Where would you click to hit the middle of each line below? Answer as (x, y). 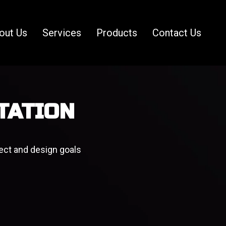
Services (62, 33)
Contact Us (177, 33)
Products (117, 33)
